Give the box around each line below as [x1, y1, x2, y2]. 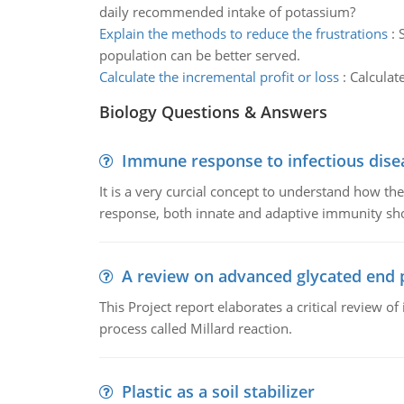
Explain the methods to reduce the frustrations [98, 24, 388, 42]
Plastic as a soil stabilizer [121, 381, 315, 402]
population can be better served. [98, 46, 300, 64]
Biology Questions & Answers [98, 101, 327, 123]
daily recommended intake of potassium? [98, 3, 355, 21]
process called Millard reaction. [98, 319, 292, 337]
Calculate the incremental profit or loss [98, 68, 339, 86]
